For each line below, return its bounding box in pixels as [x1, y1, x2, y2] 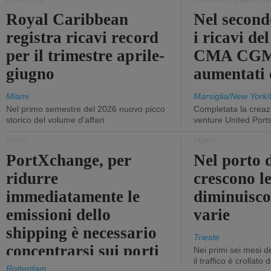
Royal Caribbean [6, 10, 129, 28]
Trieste [194, 232, 220, 242]
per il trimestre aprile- [6, 47, 165, 65]
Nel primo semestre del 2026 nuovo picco [6, 104, 165, 114]
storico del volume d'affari [6, 115, 104, 125]
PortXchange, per [6, 151, 132, 169]
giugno [6, 65, 55, 83]
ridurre [6, 169, 59, 188]
